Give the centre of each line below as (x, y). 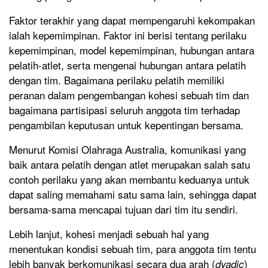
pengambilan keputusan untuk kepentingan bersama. (126, 125)
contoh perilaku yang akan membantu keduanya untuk (129, 179)
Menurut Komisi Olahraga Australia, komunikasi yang (127, 150)
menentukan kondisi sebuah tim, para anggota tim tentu (133, 249)
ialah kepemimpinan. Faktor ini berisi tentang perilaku (128, 35)
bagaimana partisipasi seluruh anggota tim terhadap (124, 110)
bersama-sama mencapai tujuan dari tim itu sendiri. (124, 209)
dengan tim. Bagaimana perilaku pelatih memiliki (117, 80)
